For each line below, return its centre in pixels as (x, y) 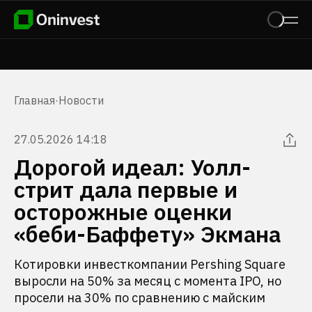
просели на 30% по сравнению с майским (140, 298)
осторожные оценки (123, 212)
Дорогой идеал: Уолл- (132, 167)
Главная (34, 100)
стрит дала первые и (126, 189)
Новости (81, 100)
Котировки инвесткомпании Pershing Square (150, 264)
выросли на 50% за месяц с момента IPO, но (148, 281)
